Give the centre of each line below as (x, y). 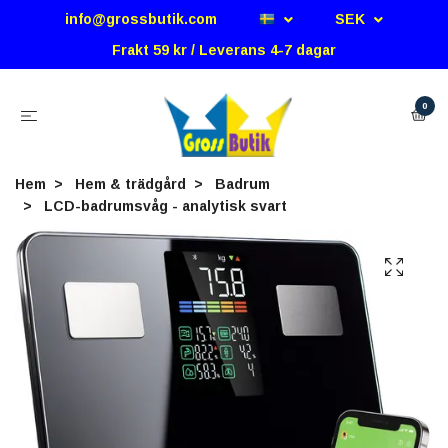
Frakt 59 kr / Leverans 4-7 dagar (224, 50)
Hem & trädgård (130, 183)
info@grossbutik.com (141, 19)
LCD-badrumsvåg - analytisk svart (163, 205)
